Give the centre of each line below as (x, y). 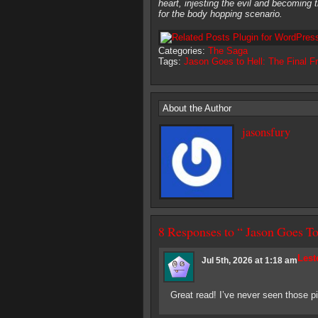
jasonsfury (266, 132)
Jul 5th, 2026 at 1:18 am (249, 261)
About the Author (197, 108)
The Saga (228, 51)
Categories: (183, 51)
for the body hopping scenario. (220, 14)
